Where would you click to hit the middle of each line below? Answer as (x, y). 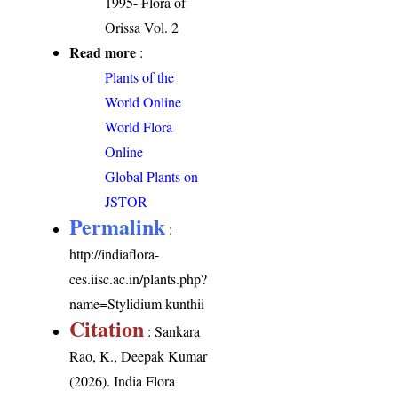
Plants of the (140, 76)
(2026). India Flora (123, 380)
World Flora (139, 126)
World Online (143, 101)
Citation (107, 328)
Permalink (118, 226)
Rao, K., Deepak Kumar (139, 355)
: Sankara (172, 330)
